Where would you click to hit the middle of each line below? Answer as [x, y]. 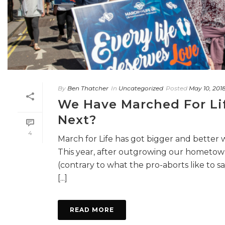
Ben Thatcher [88, 88]
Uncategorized [141, 88]
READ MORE [92, 209]
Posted [177, 88]
